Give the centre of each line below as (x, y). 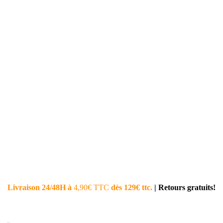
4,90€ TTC (92, 187)
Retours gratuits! (187, 187)
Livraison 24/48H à (39, 187)
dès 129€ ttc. (132, 187)
